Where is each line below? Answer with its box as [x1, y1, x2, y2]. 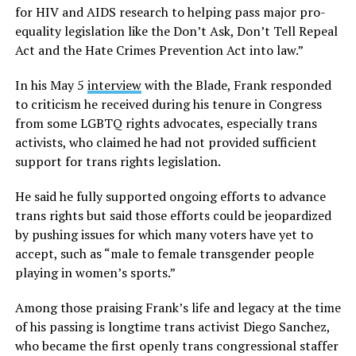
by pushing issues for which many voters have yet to [14, 225, 313, 243]
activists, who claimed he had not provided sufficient [14, 133, 317, 151]
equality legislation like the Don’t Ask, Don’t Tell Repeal [14, 21, 338, 40]
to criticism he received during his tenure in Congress [14, 95, 322, 113]
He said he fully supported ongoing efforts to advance [14, 187, 326, 205]
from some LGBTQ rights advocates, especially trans [14, 114, 317, 132]
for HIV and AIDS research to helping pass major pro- [14, 2, 326, 21]
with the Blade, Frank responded [141, 75, 331, 94]
